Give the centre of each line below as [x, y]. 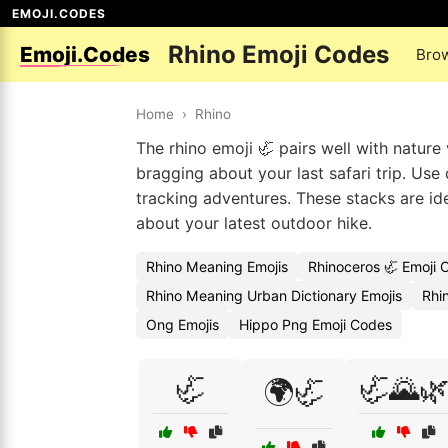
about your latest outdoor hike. [254, 223]
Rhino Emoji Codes [279, 54]
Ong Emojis [182, 324]
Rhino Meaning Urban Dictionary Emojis [274, 295]
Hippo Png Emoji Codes [315, 324]
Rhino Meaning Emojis [217, 266]
